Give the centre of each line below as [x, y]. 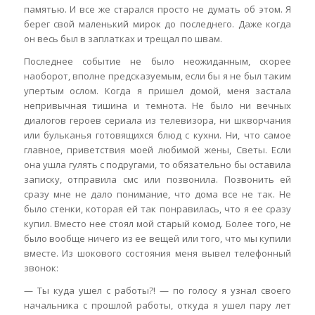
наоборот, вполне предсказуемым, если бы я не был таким [157, 76]
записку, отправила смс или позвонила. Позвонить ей [157, 179]
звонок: [41, 268]
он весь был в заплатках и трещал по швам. [123, 38]
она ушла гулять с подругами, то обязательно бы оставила [157, 164]
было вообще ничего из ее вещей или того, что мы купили [157, 238]
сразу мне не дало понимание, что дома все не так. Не [157, 194]
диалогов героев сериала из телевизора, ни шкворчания [157, 120]
